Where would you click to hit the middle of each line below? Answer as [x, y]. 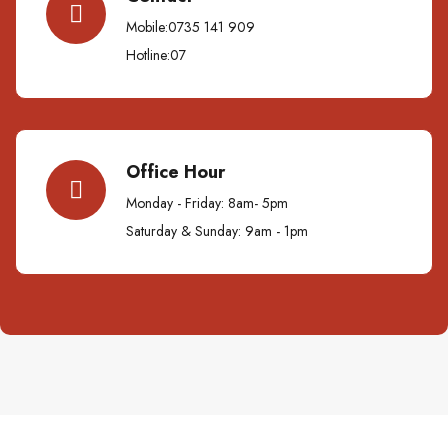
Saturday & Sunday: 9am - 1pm [217, 230]
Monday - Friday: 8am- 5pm [207, 202]
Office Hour [175, 171]
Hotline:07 [156, 54]
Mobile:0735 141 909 [190, 26]
